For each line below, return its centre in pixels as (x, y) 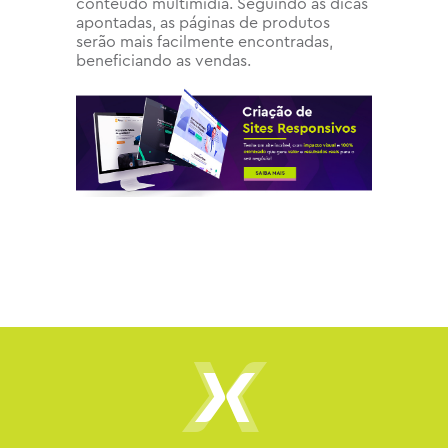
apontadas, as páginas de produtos (203, 22)
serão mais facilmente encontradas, (204, 41)
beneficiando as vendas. (163, 60)
